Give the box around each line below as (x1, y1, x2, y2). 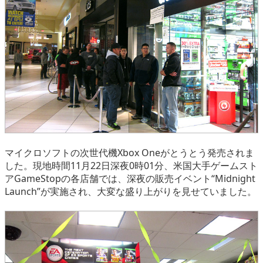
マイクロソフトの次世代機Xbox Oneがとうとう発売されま (5, 146, 254, 160)
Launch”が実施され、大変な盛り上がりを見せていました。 (5, 185, 257, 198)
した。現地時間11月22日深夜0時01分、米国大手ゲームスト (5, 159, 258, 173)
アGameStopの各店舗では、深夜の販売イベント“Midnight (5, 172, 255, 186)
